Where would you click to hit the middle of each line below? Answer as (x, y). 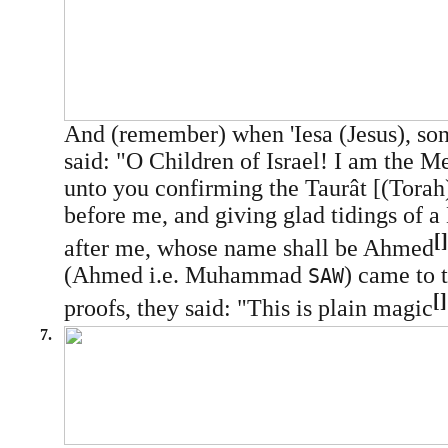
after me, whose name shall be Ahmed (248, 248)
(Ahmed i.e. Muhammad (185, 275)
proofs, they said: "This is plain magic (248, 308)
